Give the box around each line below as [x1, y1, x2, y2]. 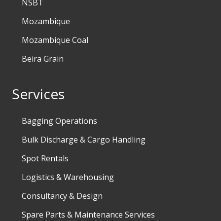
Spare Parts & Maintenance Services [22, 209, 155, 220]
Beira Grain [22, 53, 64, 64]
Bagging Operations [22, 115, 97, 126]
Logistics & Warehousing [22, 171, 114, 183]
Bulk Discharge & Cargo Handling [22, 134, 146, 145]
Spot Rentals [22, 152, 69, 164]
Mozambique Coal [22, 34, 88, 45]
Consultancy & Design [22, 190, 103, 201]
